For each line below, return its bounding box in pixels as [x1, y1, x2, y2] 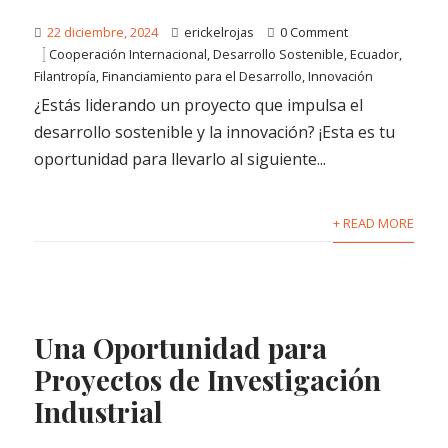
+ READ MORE [332, 214, 414, 233]
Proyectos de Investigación [34, 361, 382, 399]
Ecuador [350, 45, 400, 64]
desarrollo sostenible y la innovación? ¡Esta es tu [34, 121, 396, 144]
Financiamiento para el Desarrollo [102, 67, 303, 86]
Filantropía [34, 67, 97, 86]
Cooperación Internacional [49, 45, 208, 64]
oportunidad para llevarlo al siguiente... [34, 148, 327, 171]
